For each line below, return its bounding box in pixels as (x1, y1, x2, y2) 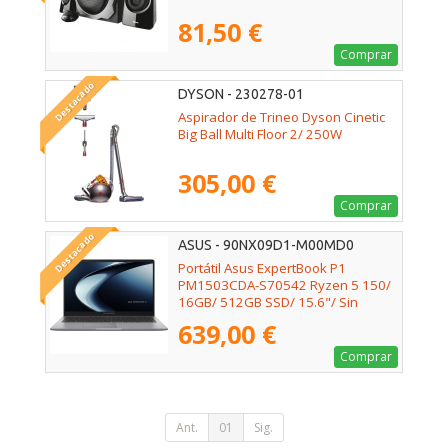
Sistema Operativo (178, 309, 294, 328)
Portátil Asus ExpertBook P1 (178, 258, 346, 277)
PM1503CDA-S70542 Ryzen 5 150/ (178, 275, 391, 294)
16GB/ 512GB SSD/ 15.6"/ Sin (178, 292, 358, 311)
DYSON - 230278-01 (178, 86, 304, 103)
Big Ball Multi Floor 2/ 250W (178, 124, 342, 143)
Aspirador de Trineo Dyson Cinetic (178, 107, 385, 126)
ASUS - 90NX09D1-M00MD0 (178, 237, 354, 254)
